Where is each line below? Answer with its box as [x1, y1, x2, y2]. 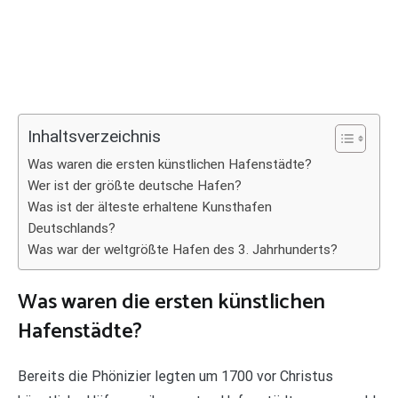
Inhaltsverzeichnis [28, 126, 161, 147]
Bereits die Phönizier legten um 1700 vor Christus [18, 367, 333, 385]
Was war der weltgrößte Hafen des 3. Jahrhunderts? [28, 242, 338, 258]
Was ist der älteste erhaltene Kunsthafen [28, 199, 272, 215]
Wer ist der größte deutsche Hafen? [28, 178, 242, 194]
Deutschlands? [28, 220, 115, 236]
